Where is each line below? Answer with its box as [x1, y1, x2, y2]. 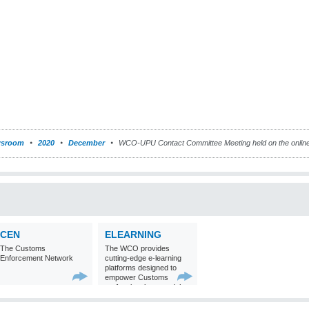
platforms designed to [105, 263, 177, 272]
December [68, 139, 105, 147]
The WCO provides [105, 244, 170, 252]
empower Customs [105, 273, 168, 281]
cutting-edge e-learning [105, 254, 181, 262]
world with [105, 292, 138, 301]
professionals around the [105, 283, 188, 291]
